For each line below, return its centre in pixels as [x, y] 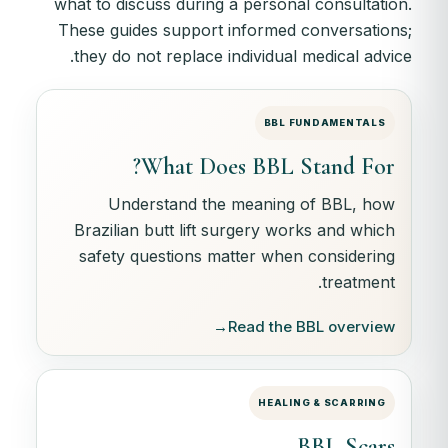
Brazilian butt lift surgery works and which [234, 229]
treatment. [358, 281]
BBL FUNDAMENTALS [324, 123]
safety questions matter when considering [236, 255]
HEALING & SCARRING [322, 403]
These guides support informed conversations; [235, 30]
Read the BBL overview [311, 326]
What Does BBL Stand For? [267, 167]
